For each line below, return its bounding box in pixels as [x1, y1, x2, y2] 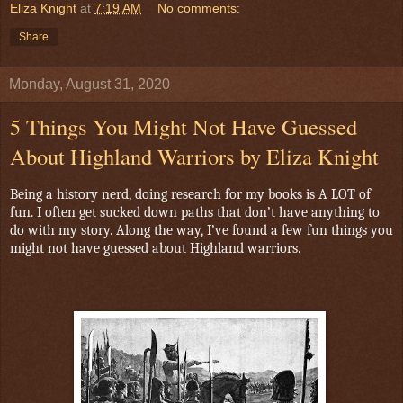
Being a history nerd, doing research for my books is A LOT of [10, 186, 371, 203]
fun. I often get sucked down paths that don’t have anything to [10, 204, 380, 221]
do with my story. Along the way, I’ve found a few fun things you [10, 222, 393, 239]
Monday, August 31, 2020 [9, 76, 170, 93]
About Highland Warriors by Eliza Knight [10, 141, 379, 172]
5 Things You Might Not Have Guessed [10, 112, 357, 142]
